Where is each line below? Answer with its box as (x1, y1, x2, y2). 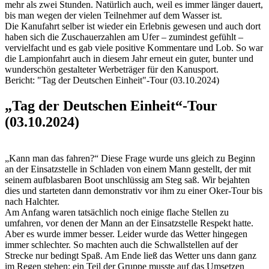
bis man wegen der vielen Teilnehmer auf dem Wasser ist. (5, 10, 222, 20)
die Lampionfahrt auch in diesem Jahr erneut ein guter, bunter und (5, 53, 253, 64)
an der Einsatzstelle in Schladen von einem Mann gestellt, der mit (5, 163, 251, 174)
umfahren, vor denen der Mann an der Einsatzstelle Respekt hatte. (5, 217, 253, 228)
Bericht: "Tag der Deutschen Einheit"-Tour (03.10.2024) (5, 74, 219, 85)
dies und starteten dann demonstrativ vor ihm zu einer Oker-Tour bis (5, 185, 262, 196)
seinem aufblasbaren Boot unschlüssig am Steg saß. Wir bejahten (5, 174, 250, 185)
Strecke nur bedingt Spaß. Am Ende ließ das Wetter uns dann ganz (5, 250, 256, 261)
